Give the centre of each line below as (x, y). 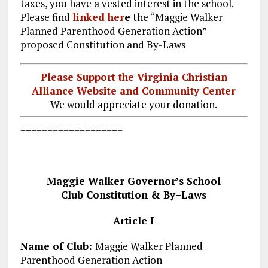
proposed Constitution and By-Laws (103, 45)
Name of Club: (57, 246)
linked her (98, 17)
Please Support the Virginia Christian (134, 77)
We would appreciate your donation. (134, 104)
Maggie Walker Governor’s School (134, 181)
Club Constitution (106, 194)
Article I (134, 220)
